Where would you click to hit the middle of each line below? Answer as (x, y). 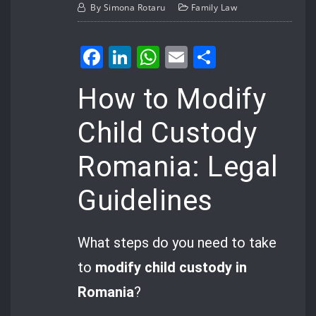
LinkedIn (177, 56)
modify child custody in (171, 268)
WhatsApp (214, 56)
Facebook (154, 56)
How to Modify (172, 99)
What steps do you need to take (177, 243)
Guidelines (145, 200)
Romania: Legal (178, 166)
